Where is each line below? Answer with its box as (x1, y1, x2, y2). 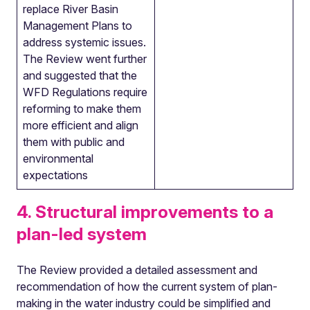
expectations (23, 168, 88, 182)
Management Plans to (23, 19, 132, 33)
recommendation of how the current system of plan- (17, 280, 277, 293)
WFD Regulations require (23, 85, 147, 99)
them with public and (23, 135, 125, 149)
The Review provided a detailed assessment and (17, 263, 257, 277)
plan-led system (17, 224, 147, 244)
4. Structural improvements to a (17, 201, 273, 222)
